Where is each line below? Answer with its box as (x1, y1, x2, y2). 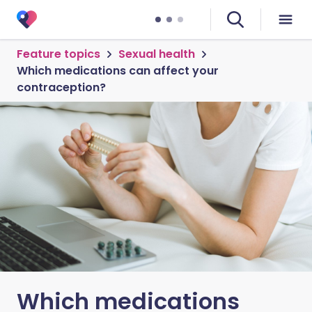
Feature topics (17, 46, 100, 62)
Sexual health (118, 46, 195, 62)
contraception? (17, 79, 106, 95)
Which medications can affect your (17, 63, 219, 79)
